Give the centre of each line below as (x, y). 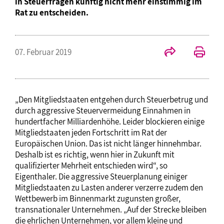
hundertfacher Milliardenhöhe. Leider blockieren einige (110, 121)
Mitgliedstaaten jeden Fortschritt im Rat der (91, 132)
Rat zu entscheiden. (52, 12)
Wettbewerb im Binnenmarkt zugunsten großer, (98, 198)
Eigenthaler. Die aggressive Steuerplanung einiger (101, 176)
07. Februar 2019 (43, 52)
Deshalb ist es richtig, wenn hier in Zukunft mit (95, 154)
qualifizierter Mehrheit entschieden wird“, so (91, 165)
